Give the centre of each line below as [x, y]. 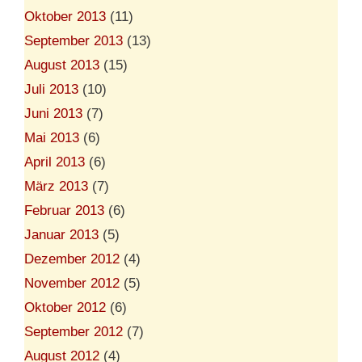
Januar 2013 [61, 234]
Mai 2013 [52, 137]
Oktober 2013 [65, 16]
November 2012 [72, 283]
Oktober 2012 [65, 307]
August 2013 [62, 65]
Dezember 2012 [72, 259]
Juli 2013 [51, 89]
